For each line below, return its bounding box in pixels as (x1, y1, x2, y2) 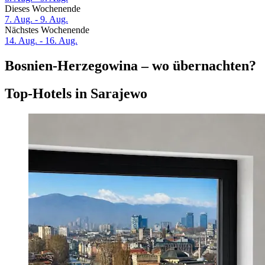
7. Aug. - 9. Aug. (5, 14, 68, 25)
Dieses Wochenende (5, 4, 80, 14)
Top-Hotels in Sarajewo (5, 85, 147, 101)
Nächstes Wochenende (5, 25, 89, 35)
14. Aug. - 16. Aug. (5, 35, 77, 46)
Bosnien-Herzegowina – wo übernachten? (5, 58, 256, 74)
